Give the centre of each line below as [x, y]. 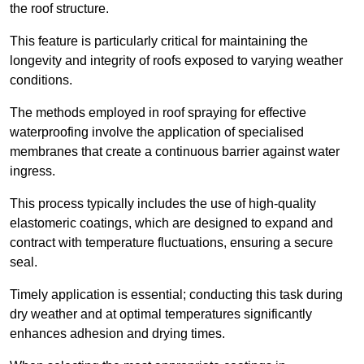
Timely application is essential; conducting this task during [176, 295]
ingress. [32, 171]
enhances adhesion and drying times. [117, 334]
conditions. [41, 80]
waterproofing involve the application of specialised [157, 132]
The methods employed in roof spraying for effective [158, 113]
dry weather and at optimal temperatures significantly [161, 314]
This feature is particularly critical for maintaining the [159, 41]
